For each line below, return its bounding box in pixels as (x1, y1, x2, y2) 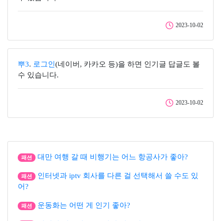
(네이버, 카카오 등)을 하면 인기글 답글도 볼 (55, 60, 200, 68)
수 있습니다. (18, 71, 59, 79)
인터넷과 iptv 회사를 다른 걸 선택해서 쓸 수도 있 (37, 172, 198, 180)
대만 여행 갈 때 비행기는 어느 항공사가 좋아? (37, 153, 188, 161)
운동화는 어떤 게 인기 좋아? (37, 201, 130, 209)
